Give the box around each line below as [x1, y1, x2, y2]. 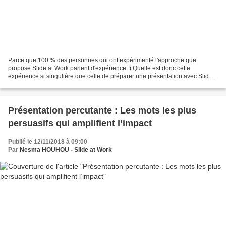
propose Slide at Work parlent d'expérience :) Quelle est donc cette [8, 64, 190, 72]
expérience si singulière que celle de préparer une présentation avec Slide [8, 72, 212, 80]
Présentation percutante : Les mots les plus [8, 105, 196, 116]
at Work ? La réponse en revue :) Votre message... [8, 80, 144, 88]
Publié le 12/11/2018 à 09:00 [8, 138, 87, 145]
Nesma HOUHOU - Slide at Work [20, 146, 112, 153]
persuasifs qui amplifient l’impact [8, 118, 152, 128]
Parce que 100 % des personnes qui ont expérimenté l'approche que [8, 56, 196, 64]
